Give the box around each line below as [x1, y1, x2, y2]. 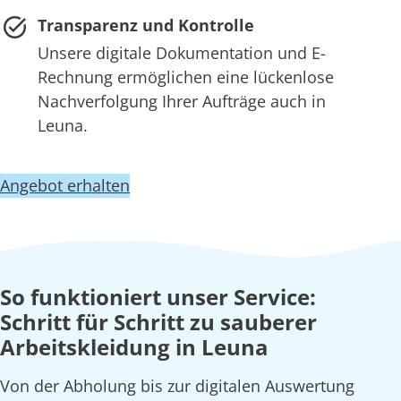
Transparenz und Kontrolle [37, 14, 254, 37]
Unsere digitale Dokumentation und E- [37, 42, 326, 64]
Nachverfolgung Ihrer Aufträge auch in [37, 90, 326, 113]
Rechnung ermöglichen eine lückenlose [37, 66, 334, 89]
